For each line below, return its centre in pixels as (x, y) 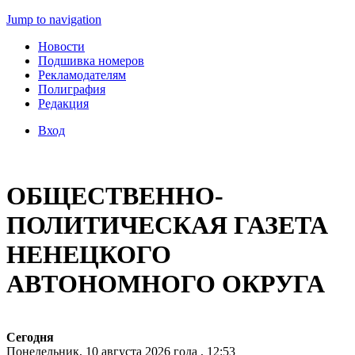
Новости (61, 46)
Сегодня (30, 337)
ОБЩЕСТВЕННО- (115, 196)
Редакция (63, 103)
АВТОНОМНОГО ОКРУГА (166, 284)
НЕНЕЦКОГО (89, 255)
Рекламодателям (82, 75)
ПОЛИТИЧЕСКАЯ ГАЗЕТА (167, 225)
